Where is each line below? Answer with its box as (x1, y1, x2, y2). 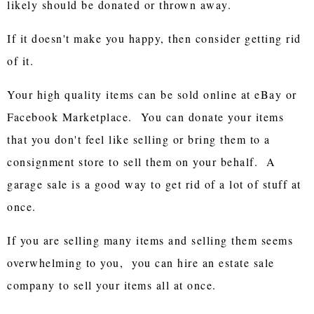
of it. (7, 53, 34, 68)
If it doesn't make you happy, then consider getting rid (7, 30, 301, 46)
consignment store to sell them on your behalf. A (7, 153, 276, 169)
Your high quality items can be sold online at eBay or (7, 86, 297, 102)
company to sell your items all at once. (7, 277, 217, 292)
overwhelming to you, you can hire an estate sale (7, 254, 275, 270)
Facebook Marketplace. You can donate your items (7, 109, 285, 124)
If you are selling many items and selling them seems (7, 232, 294, 247)
